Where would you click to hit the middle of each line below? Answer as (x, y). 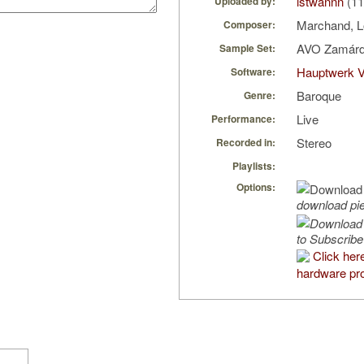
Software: (253, 72)
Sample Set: (247, 48)
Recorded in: (246, 143)
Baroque (319, 96)
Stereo (314, 143)
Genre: (260, 95)
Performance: (243, 119)
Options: (256, 187)
